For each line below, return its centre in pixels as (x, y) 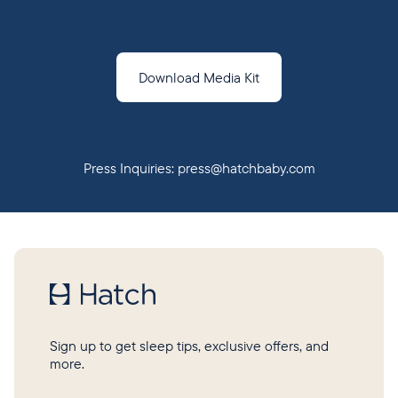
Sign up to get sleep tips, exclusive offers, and (189, 346)
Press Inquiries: (130, 167)
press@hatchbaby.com (246, 167)
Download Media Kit (199, 77)
